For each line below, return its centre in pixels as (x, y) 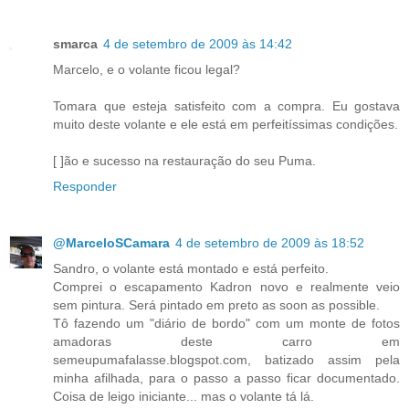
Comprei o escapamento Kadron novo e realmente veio (226, 286)
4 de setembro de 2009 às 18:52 (270, 242)
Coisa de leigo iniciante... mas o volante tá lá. (184, 396)
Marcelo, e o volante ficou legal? (147, 69)
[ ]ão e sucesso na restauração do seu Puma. (184, 160)
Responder (85, 186)
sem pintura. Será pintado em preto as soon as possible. (216, 304)
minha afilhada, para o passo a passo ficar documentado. (226, 378)
